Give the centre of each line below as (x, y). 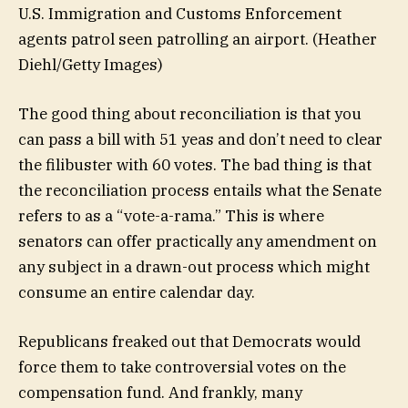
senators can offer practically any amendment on (198, 242)
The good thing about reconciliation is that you (190, 114)
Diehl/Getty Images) (91, 64)
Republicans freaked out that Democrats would (189, 342)
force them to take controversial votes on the (182, 367)
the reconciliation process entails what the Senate (200, 191)
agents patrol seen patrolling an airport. (163, 39)
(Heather (345, 39)
